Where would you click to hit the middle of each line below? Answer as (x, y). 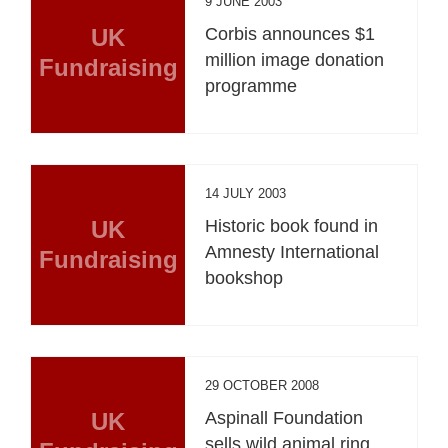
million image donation (295, 59)
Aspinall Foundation (284, 417)
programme (251, 85)
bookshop (244, 277)
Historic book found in (292, 225)
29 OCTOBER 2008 (262, 385)
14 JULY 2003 (246, 193)
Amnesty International (292, 251)
